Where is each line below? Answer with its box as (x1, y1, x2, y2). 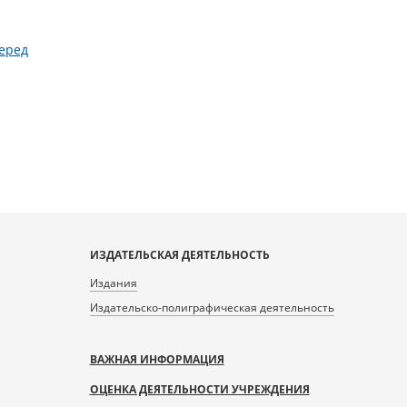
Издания (89, 275, 137, 291)
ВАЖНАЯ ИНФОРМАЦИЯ (89, 352, 224, 367)
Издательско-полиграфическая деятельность (89, 300, 334, 315)
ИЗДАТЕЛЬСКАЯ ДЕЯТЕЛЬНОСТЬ (89, 247, 270, 263)
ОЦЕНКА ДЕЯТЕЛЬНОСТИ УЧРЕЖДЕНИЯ (89, 382, 310, 397)
